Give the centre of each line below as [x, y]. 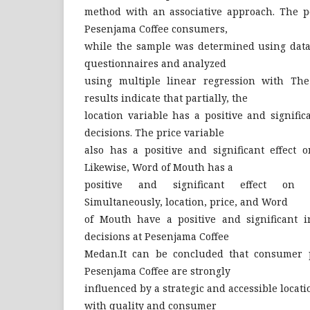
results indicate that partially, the [166, 98]
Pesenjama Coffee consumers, [156, 29]
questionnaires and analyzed [155, 63]
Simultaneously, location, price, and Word [186, 202]
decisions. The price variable [154, 133]
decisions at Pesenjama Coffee [157, 236]
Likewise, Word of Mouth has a [159, 167]
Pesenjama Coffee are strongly [157, 271]
